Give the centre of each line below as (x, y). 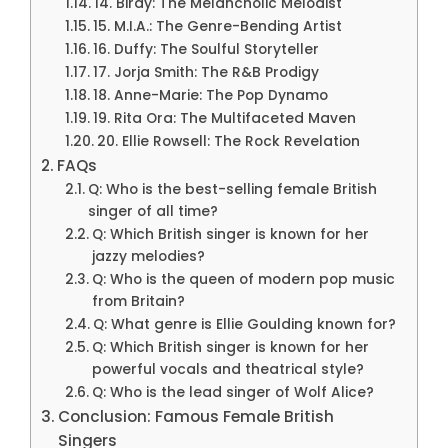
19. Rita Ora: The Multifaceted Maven (224, 118)
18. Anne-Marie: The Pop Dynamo (210, 95)
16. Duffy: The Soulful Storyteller (205, 49)
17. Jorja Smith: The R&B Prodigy (205, 72)
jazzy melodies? (148, 256)
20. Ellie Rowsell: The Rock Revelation (228, 141)
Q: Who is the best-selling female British (232, 189)
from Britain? (138, 301)
